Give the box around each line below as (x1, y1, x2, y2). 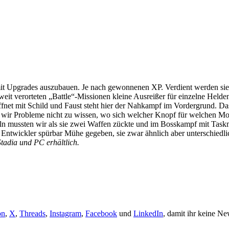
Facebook (85, 209, 117, 218)
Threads (19, 209, 45, 218)
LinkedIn (133, 209, 163, 218)
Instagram (50, 209, 81, 218)
